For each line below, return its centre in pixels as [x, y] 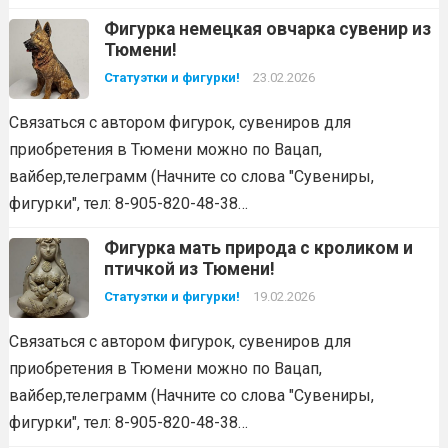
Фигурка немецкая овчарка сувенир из [267, 28]
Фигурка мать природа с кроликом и [258, 247]
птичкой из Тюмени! [189, 268]
